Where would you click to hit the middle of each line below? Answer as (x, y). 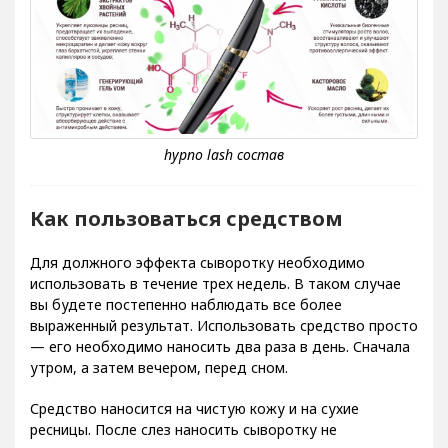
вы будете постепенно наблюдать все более (186, 304)
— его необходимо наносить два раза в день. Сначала (220, 346)
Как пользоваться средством (186, 218)
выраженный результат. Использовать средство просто (224, 325)
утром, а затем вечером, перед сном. (159, 367)
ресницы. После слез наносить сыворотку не (183, 429)
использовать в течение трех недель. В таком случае (215, 283)
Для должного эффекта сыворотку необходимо (197, 262)
